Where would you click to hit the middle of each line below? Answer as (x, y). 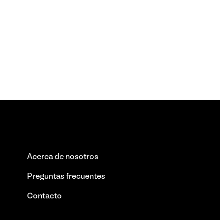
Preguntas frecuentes (66, 177)
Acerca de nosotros (63, 157)
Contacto (44, 196)
